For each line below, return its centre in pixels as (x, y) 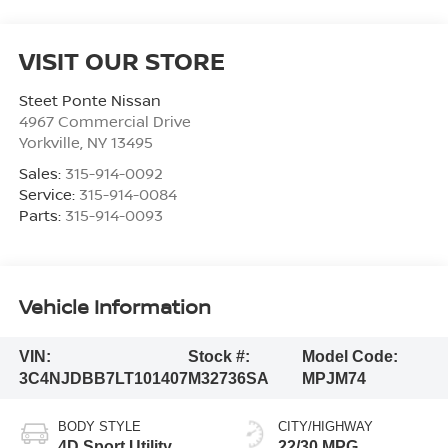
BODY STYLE (99, 426)
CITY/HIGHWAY (325, 426)
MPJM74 (333, 378)
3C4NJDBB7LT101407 (103, 378)
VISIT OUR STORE (121, 61)
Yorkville (49, 142)
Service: (48, 194)
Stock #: (218, 356)
